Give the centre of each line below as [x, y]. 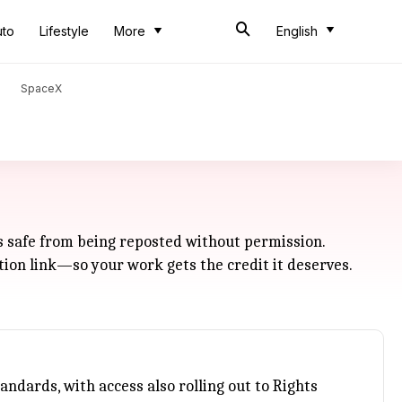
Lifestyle [64, 31]
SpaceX [41, 88]
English [297, 31]
